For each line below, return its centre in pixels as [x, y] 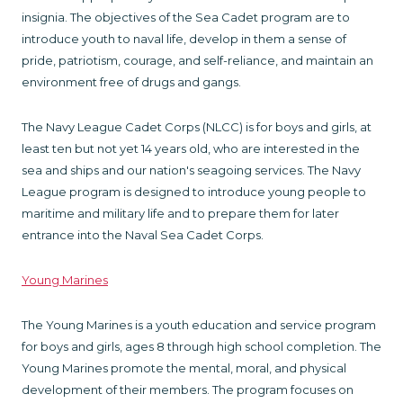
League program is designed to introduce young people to [194, 191]
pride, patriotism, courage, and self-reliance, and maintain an [197, 60]
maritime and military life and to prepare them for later [180, 213]
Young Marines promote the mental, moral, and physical [184, 367]
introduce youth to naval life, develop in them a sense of [184, 38]
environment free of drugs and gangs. [131, 81]
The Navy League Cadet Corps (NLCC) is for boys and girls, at [197, 126]
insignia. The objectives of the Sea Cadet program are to [186, 17]
